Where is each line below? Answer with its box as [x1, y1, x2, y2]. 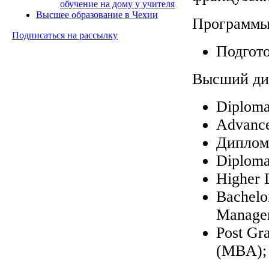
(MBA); [216, 241, 267, 259]
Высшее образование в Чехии [36, 10, 158, 20]
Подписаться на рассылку [12, 30, 118, 40]
